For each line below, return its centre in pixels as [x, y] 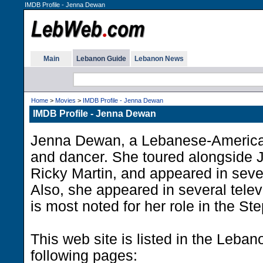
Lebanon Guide [101, 59]
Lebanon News [159, 59]
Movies [65, 100]
